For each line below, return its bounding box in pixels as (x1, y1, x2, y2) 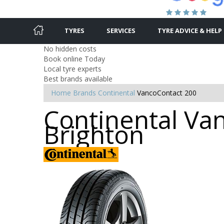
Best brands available (43, 73, 112, 83)
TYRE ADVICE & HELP (157, 25, 222, 35)
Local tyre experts (43, 63, 101, 73)
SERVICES (106, 25, 135, 35)
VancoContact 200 (137, 87, 196, 97)
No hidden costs (43, 43, 96, 53)
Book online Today (43, 53, 105, 63)
